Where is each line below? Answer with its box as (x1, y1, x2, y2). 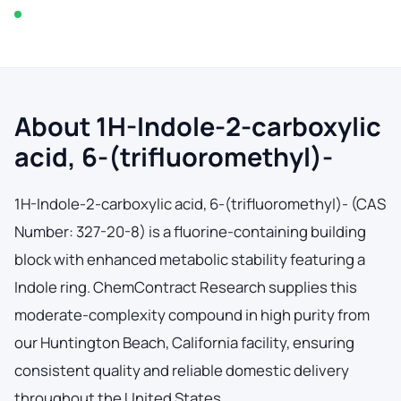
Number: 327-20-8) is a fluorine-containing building (14, 220, 366, 242)
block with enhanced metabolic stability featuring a (14, 248, 365, 269)
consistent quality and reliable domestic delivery (14, 359, 349, 380)
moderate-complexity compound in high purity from (14, 303, 370, 325)
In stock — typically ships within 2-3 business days (21, 5, 294, 22)
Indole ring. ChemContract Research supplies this (14, 276, 357, 297)
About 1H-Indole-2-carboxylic (14, 107, 381, 144)
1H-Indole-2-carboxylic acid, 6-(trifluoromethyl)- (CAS (14, 192, 386, 214)
